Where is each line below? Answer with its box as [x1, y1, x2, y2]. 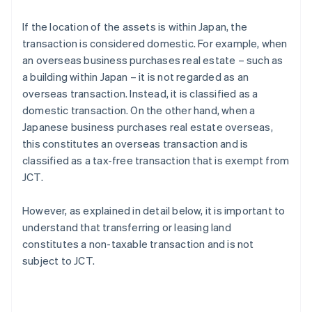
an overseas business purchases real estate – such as [22, 53, 283, 68]
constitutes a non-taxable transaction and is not [22, 237, 254, 251]
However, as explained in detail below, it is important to [22, 203, 286, 218]
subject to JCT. [22, 253, 95, 268]
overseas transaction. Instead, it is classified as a [22, 86, 258, 101]
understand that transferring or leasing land [22, 220, 231, 235]
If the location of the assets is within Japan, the [22, 19, 248, 34]
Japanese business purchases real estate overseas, [22, 120, 273, 134]
